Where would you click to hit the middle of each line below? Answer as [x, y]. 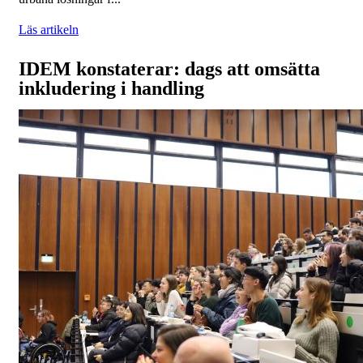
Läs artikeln [49, 30]
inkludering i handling [111, 89]
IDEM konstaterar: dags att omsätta [169, 69]
